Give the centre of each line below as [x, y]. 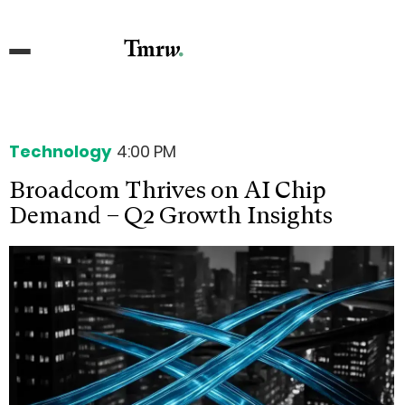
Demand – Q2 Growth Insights [171, 215]
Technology [60, 151]
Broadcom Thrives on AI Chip [168, 189]
